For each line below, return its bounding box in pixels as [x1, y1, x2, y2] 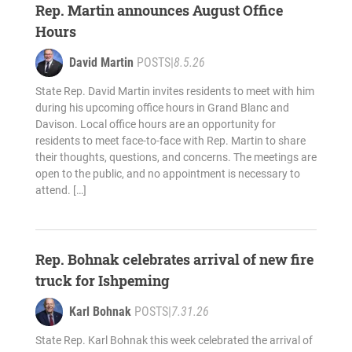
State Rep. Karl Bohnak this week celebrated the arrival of [35, 334, 313, 347]
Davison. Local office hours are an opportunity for [35, 118, 276, 131]
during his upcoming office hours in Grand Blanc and [35, 101, 289, 115]
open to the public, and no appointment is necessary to [35, 167, 300, 181]
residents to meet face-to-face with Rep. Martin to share [35, 134, 306, 148]
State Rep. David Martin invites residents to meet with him [35, 85, 314, 98]
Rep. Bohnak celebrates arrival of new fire [35, 250, 313, 269]
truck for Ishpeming [35, 271, 170, 291]
